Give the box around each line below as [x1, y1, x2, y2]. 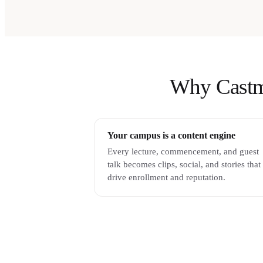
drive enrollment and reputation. [107, 172, 225, 182]
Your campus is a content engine [107, 130, 235, 141]
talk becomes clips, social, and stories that [107, 159, 261, 169]
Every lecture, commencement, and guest [107, 146, 259, 156]
